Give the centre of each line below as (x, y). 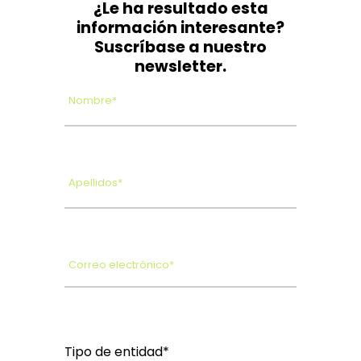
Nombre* (93, 100)
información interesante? (180, 27)
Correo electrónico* (121, 264)
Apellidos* (95, 182)
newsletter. (180, 66)
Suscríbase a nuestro (180, 47)
